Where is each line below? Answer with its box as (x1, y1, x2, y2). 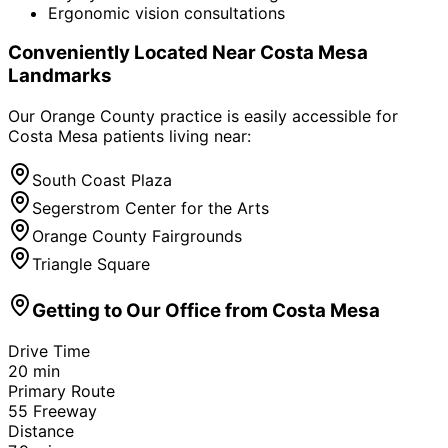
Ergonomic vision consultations (48, 2, 285, 23)
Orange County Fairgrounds (32, 226, 242, 247)
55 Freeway (8, 400, 97, 421)
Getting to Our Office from (32, 298, 272, 322)
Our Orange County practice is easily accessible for (8, 106, 398, 127)
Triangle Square (32, 254, 150, 275)
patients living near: (98, 126, 251, 147)
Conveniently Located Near (8, 41, 260, 65)
